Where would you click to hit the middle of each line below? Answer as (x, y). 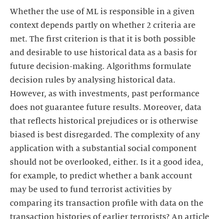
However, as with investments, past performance (105, 94)
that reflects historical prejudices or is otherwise (104, 121)
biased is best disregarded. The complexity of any (105, 135)
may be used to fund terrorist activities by (91, 189)
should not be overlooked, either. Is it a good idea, (107, 162)
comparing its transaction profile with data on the (107, 203)
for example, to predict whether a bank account (101, 176)
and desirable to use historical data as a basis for (103, 53)
